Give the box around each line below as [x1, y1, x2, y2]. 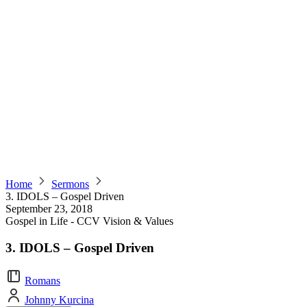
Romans [25, 275, 60, 287]
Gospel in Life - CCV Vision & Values [5, 215, 173, 227]
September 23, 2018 [5, 203, 93, 214]
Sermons [51, 178, 89, 190]
